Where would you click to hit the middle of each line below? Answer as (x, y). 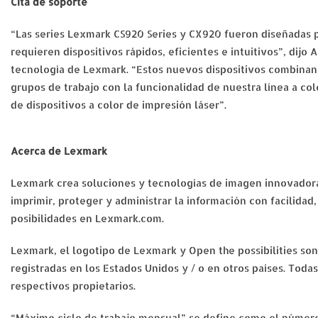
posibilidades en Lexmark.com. (87, 218)
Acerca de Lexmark (59, 151)
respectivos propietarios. (73, 286)
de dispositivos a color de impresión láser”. (119, 105)
